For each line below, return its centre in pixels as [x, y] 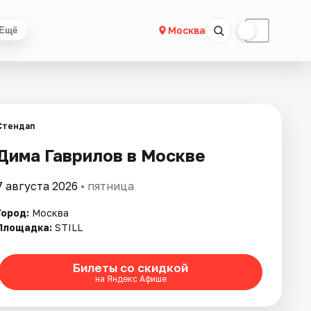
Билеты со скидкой [131, 267]
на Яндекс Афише [131, 278]
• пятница [106, 186]
